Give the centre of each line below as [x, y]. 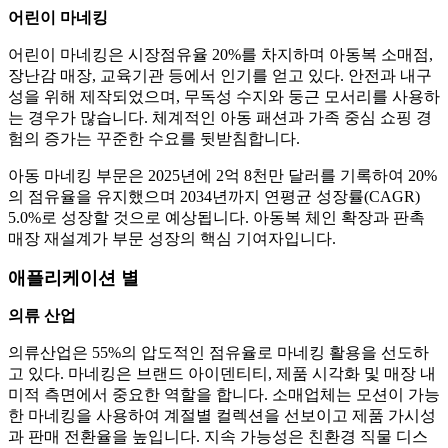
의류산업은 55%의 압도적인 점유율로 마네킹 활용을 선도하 [218, 353]
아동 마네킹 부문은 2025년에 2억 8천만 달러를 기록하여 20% [222, 176]
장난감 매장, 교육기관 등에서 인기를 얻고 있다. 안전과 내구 [220, 76]
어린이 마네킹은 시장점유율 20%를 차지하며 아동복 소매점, [220, 55]
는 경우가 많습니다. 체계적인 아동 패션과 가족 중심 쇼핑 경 [220, 118]
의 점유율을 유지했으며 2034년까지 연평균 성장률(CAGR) [214, 197]
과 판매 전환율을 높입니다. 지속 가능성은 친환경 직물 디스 [218, 437]
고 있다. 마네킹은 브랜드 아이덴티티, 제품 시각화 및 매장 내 [222, 374]
